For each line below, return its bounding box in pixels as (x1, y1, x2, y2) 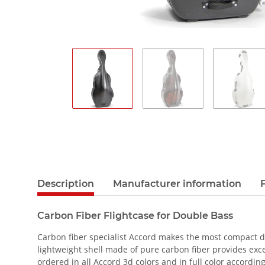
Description (37, 177, 94, 189)
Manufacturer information (113, 177, 241, 189)
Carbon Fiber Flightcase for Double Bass (37, 209, 233, 221)
